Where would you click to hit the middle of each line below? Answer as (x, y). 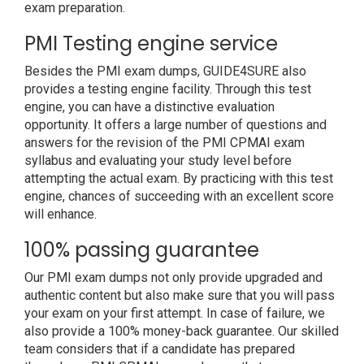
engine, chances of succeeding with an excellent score (179, 196)
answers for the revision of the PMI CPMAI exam (165, 143)
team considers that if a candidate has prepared (160, 349)
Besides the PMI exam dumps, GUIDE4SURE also (165, 71)
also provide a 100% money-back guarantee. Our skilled (182, 331)
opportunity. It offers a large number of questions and (175, 125)
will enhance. (61, 214)
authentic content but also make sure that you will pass (180, 295)
